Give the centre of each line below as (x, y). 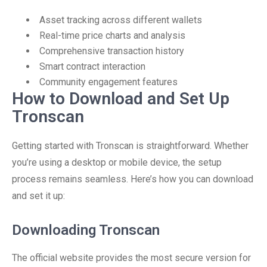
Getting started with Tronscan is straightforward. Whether (130, 146)
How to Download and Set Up (121, 99)
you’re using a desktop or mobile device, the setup (117, 162)
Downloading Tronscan (86, 230)
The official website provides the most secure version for (131, 258)
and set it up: (38, 196)
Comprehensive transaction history (112, 51)
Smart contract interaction (92, 66)
